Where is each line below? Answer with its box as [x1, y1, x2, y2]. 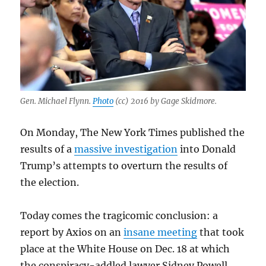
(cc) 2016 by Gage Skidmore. [113, 96, 217, 106]
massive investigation [74, 142, 178, 155]
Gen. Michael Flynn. [20, 96, 93, 106]
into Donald [178, 142, 236, 155]
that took [197, 226, 245, 238]
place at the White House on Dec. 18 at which [20, 242, 230, 255]
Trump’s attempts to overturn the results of [20, 159, 228, 172]
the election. [20, 176, 80, 188]
